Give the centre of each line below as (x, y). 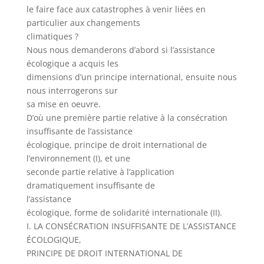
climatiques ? (52, 36)
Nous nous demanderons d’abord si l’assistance (121, 50)
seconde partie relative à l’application (100, 172)
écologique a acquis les (72, 63)
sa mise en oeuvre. (63, 104)
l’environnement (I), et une (78, 158)
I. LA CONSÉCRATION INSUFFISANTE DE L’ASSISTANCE (131, 226)
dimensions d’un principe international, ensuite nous (131, 77)
